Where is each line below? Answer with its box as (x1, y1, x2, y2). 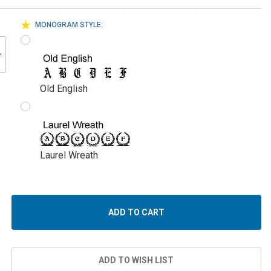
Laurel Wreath (40, 149, 98, 161)
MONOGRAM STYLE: (35, 21, 103, 29)
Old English (40, 83, 88, 94)
